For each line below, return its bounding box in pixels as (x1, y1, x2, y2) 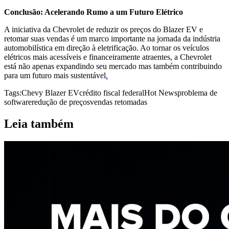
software (4, 97, 32, 106)
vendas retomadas (90, 97, 147, 106)
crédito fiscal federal (79, 88, 144, 97)
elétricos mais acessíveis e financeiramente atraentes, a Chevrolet (4, 52, 212, 61)
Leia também (4, 117, 74, 130)
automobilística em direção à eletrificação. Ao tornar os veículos (4, 43, 209, 52)
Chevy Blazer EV (21, 88, 79, 97)
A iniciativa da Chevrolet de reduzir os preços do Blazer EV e (4, 25, 203, 34)
